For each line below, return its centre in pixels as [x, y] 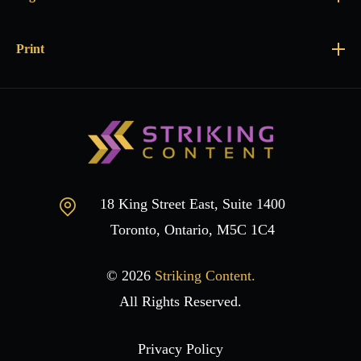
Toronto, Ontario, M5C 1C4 [193, 229]
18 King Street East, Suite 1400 [193, 203]
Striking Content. [205, 275]
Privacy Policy [180, 349]
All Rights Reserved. [180, 301]
